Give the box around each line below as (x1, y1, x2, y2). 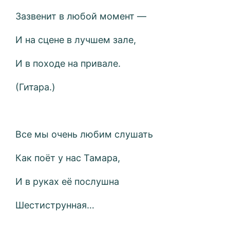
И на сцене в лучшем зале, (15, 34, 137, 46)
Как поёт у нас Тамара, (15, 152, 121, 164)
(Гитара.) (15, 82, 56, 93)
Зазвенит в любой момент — (15, 11, 147, 22)
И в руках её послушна (15, 176, 120, 187)
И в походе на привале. (15, 58, 121, 69)
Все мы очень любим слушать (15, 129, 154, 140)
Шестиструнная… (15, 200, 95, 211)
